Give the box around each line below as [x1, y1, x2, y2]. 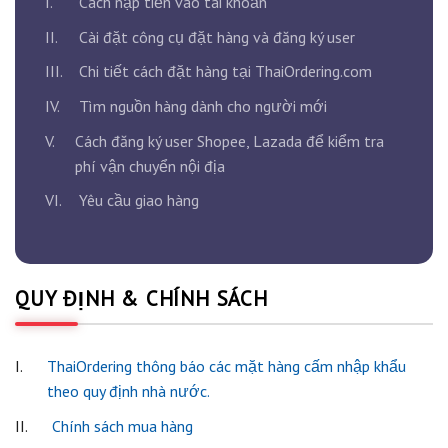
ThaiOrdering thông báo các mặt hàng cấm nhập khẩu [47, 355, 407, 376]
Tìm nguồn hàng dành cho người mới [79, 95, 328, 116]
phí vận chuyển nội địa [75, 155, 226, 176]
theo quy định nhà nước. [47, 380, 211, 401]
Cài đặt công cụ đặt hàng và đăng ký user [79, 26, 356, 47]
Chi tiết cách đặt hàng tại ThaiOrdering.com [79, 61, 373, 82]
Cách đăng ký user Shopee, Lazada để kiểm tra [75, 130, 385, 151]
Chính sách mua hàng [51, 415, 193, 436]
